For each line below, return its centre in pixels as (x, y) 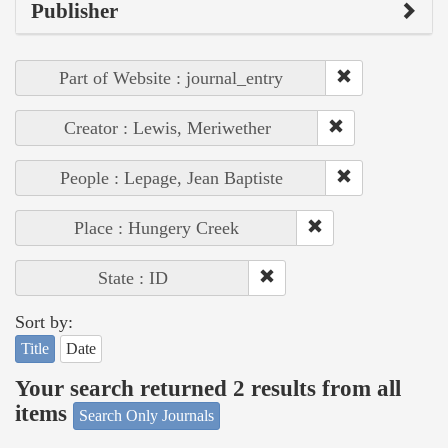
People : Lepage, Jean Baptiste (171, 177)
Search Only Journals (146, 415)
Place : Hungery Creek (156, 227)
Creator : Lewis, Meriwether (167, 127)
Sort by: (44, 321)
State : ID (132, 277)
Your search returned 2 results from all (208, 389)
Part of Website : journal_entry (171, 77)
